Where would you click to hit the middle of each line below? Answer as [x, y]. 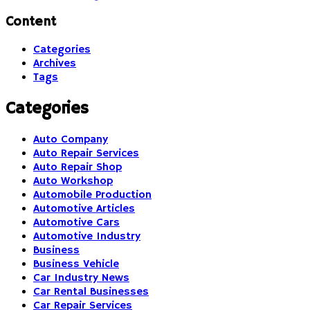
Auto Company [71, 140]
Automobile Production [92, 195]
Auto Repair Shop [77, 168]
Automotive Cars [76, 223]
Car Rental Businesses [91, 292]
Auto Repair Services [86, 154]
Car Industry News [81, 279]
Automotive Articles [84, 209]
